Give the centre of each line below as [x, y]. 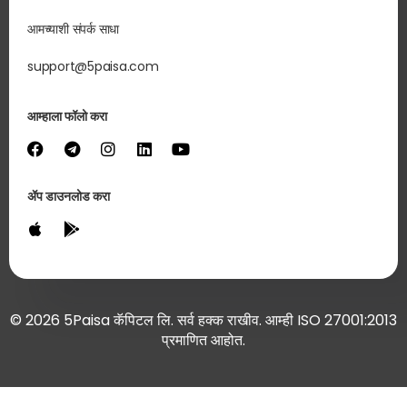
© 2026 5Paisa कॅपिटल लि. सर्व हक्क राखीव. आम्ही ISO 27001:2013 [203, 321]
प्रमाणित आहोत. [203, 341]
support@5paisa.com [93, 67]
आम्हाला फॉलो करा [67, 117]
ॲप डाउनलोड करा [69, 197]
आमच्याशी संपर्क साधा [74, 30]
